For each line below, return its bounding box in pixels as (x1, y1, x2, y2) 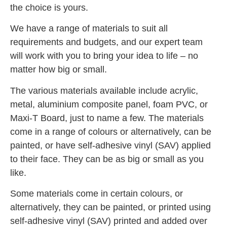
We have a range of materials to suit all (10, 23, 168, 34)
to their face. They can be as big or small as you (10, 154, 204, 164)
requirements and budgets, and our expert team (10, 37, 203, 48)
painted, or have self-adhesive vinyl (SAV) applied (10, 140, 211, 150)
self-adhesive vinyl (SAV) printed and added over (10, 215, 207, 226)
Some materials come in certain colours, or (10, 188, 183, 199)
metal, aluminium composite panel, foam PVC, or (10, 99, 208, 109)
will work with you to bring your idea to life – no (10, 51, 198, 61)
